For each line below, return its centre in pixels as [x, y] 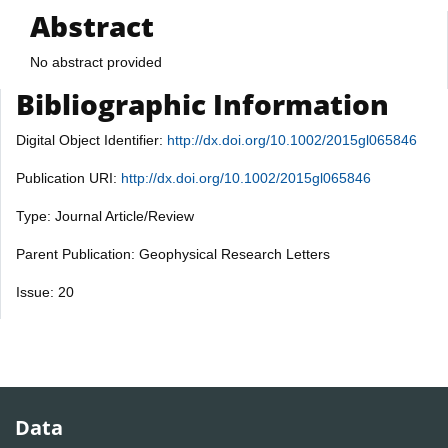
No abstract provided [96, 61]
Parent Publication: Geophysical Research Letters [173, 253]
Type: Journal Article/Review [105, 215]
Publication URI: [68, 177]
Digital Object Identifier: [91, 139]
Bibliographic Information [202, 103]
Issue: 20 [45, 291]
